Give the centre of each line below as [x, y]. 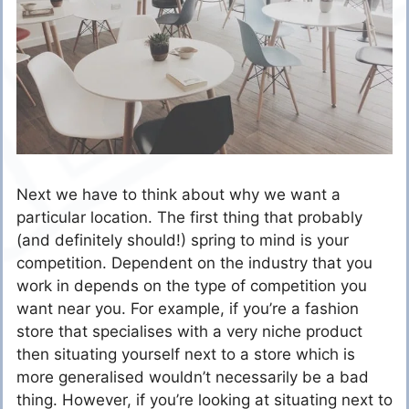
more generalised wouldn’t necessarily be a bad [193, 378]
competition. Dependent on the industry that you [194, 263]
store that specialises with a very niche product [189, 332]
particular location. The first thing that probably [189, 218]
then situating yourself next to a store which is [186, 355]
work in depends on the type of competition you [192, 286]
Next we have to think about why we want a [178, 195]
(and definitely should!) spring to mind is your [183, 241]
